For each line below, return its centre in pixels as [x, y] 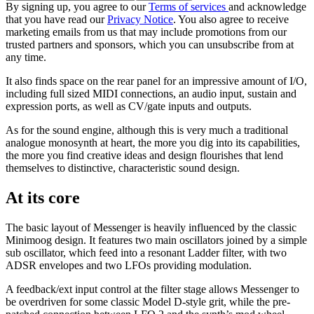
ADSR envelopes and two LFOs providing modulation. [129, 266]
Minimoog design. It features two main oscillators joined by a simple [156, 240]
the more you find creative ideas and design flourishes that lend [144, 156]
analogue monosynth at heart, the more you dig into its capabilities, [153, 143]
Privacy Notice [140, 20]
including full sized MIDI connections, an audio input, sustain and [151, 94]
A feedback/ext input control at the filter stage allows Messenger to [152, 289]
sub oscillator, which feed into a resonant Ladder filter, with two [146, 253]
